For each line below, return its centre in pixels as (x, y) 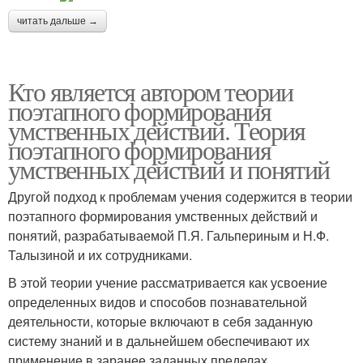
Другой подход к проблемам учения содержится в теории (180, 196)
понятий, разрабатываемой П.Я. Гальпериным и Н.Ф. (169, 235)
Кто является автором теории (151, 91)
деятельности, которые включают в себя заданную (160, 321)
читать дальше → (58, 21)
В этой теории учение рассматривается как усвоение (168, 282)
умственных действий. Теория (157, 130)
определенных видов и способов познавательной (158, 302)
